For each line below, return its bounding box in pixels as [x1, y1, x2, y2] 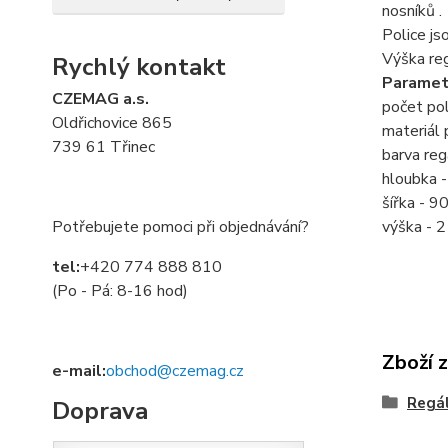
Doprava [52, 395, 148, 427]
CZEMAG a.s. [52, 88, 149, 110]
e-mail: [52, 360, 106, 382]
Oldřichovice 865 [52, 112, 172, 134]
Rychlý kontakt [52, 51, 226, 83]
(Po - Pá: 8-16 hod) [52, 280, 188, 302]
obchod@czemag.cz [106, 360, 244, 382]
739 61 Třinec [52, 136, 155, 158]
